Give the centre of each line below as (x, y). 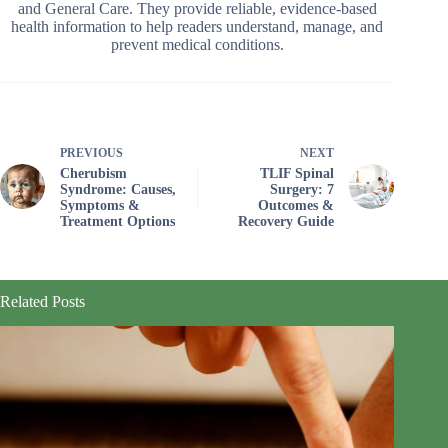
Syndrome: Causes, (118, 189)
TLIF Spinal (297, 173)
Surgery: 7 (302, 189)
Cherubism (93, 173)
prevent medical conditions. (197, 44)
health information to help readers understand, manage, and (197, 26)
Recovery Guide (286, 221)
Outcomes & (296, 205)
